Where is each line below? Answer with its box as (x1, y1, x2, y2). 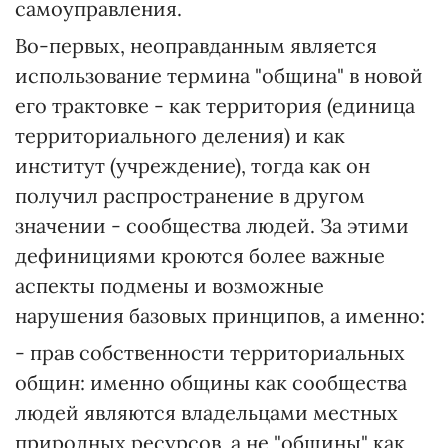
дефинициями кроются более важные (15, 243, 385, 268)
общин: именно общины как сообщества (15, 370, 407, 395)
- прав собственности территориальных (15, 340, 405, 365)
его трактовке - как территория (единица (15, 93, 415, 118)
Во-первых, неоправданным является (15, 33, 377, 58)
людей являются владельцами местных (15, 400, 398, 425)
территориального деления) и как (15, 123, 345, 148)
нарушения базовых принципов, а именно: (15, 303, 425, 328)
